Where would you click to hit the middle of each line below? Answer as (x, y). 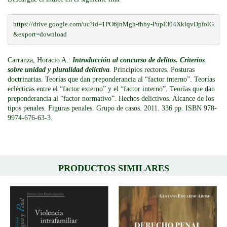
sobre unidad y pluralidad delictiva (59, 69)
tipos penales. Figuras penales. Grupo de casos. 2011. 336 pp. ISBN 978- (112, 108)
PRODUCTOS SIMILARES (113, 168)
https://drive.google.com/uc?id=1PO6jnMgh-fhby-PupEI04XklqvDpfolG (113, 24)
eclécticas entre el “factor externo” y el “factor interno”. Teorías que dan (111, 89)
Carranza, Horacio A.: (40, 60)
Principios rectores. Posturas (153, 69)
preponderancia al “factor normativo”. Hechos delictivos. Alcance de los (111, 98)
